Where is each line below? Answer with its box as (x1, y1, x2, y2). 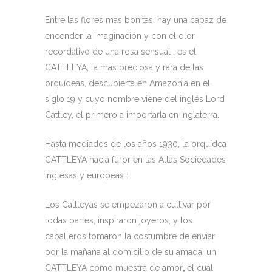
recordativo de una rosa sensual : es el (45, 47, 196, 56)
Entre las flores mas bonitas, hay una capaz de (45, 15, 226, 25)
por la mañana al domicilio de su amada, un (45, 247, 216, 257)
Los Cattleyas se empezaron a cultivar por (45, 200, 211, 209)
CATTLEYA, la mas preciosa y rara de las (45, 63, 203, 72)
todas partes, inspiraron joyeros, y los (45, 216, 192, 225)
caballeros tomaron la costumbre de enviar (45, 231, 215, 241)
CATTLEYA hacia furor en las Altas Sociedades (45, 155, 226, 165)
